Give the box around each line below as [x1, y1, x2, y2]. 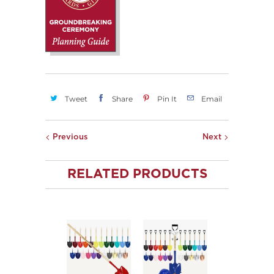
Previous [50, 134, 88, 141]
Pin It [157, 94, 177, 104]
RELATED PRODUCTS [67, 169, 207, 180]
